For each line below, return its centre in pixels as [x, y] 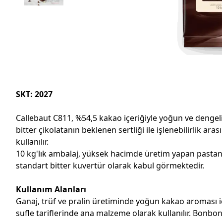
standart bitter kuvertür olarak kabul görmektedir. [110, 165]
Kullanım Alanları [51, 189]
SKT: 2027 [34, 94]
